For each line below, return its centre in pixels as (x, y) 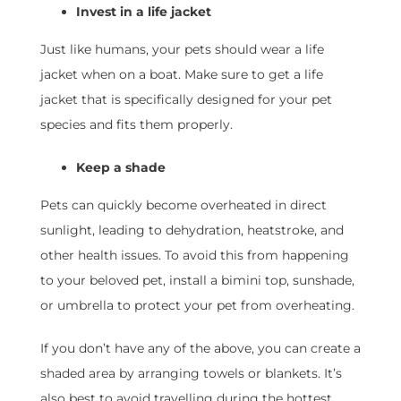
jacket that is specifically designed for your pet (186, 100)
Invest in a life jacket (143, 12)
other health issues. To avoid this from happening (194, 256)
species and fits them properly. (136, 125)
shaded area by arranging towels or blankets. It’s (191, 374)
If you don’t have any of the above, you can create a (200, 349)
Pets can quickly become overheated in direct (183, 205)
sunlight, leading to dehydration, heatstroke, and (192, 230)
